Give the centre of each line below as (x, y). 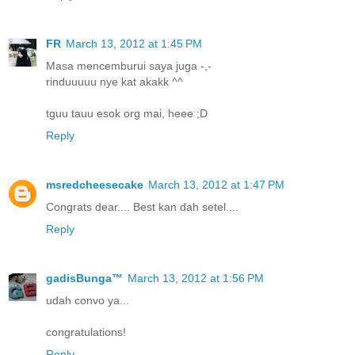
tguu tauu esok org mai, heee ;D (127, 114)
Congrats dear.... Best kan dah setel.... (142, 207)
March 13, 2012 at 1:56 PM (196, 278)
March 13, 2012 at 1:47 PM (216, 185)
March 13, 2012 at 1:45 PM (134, 44)
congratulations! (86, 332)
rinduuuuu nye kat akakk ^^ (115, 82)
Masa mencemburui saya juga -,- (129, 66)
